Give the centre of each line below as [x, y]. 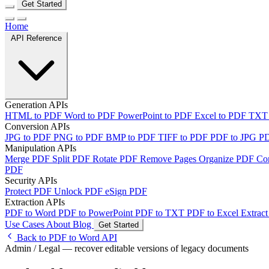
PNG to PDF [80, 138]
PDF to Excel [214, 213]
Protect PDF [29, 192]
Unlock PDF [80, 192]
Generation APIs [36, 105]
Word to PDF [91, 116]
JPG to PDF [29, 138]
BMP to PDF [132, 138]
